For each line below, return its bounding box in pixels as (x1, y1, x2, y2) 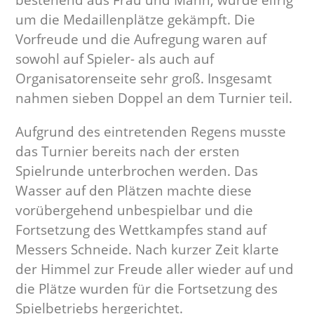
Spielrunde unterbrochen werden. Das (15, 162, 259, 180)
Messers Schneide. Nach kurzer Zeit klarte (15, 240, 280, 259)
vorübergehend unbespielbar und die (15, 201, 254, 219)
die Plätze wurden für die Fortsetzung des (15, 280, 278, 298)
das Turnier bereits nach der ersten (15, 142, 240, 161)
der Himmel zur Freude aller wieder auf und (15, 260, 294, 278)
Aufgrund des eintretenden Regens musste (15, 123, 287, 141)
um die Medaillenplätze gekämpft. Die (15, 11, 256, 29)
